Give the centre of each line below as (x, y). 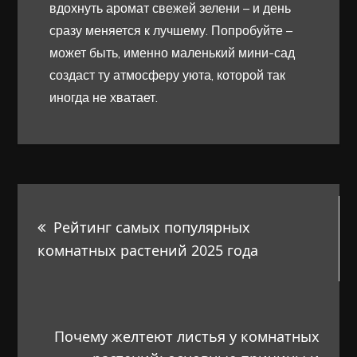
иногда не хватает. (104, 97)
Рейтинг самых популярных (152, 227)
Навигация (99, 204)
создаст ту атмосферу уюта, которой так (168, 75)
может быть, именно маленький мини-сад (173, 52)
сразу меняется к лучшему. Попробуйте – (171, 30)
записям (81, 290)
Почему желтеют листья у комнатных (186, 336)
